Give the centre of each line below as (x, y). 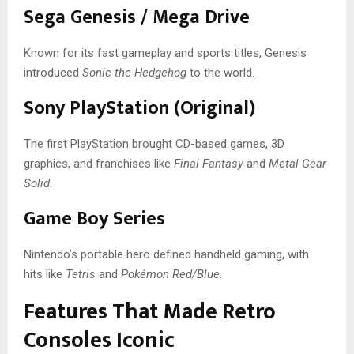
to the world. (220, 72)
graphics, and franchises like (99, 163)
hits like (45, 274)
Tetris (81, 274)
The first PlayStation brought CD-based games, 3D (154, 143)
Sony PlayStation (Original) (139, 108)
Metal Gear (298, 163)
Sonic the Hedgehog (134, 72)
